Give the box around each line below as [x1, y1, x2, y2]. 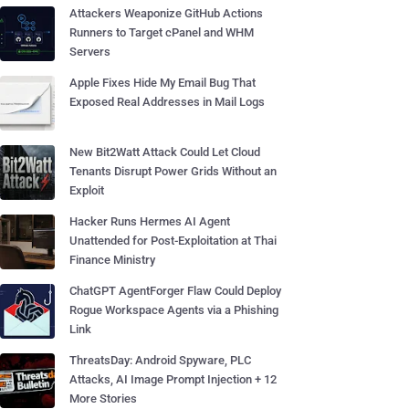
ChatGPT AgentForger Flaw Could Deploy [69, 284, 281, 298]
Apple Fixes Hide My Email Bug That [69, 76, 256, 89]
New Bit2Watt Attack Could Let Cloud [69, 145, 260, 159]
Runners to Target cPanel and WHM [69, 26, 254, 39]
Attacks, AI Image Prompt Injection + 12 [69, 372, 277, 386]
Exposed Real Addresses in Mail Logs [69, 95, 265, 109]
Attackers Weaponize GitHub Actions [69, 6, 263, 20]
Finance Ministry [69, 253, 155, 267]
